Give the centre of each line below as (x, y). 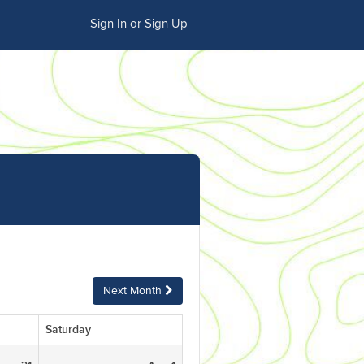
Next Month (134, 291)
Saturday (68, 329)
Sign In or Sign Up (139, 24)
